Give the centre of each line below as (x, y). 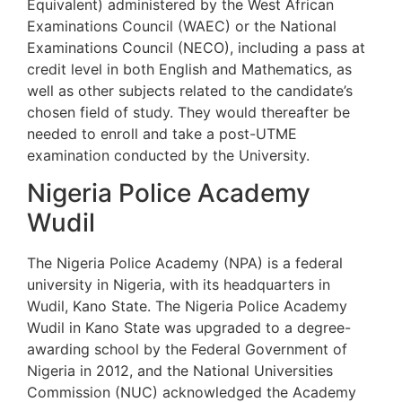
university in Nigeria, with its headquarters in (179, 285)
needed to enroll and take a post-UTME (162, 134)
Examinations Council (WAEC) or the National (182, 26)
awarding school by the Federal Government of (187, 350)
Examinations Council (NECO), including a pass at (196, 48)
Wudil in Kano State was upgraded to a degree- (189, 328)
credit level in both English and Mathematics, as (189, 70)
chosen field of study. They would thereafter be (188, 113)
